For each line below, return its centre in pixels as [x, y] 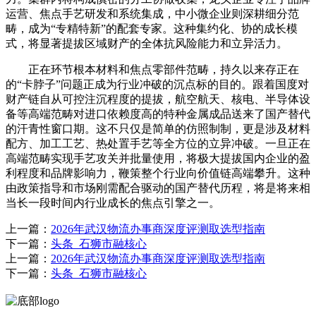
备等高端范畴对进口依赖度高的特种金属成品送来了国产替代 [158, 114]
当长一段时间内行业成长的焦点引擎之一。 [113, 202]
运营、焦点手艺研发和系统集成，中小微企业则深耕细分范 [152, 13]
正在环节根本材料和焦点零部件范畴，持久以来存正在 [152, 69]
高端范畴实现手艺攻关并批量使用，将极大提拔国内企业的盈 [158, 158]
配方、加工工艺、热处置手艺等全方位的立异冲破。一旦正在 [158, 143]
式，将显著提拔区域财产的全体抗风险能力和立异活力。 [147, 43]
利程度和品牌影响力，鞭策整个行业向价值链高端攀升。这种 [158, 173]
